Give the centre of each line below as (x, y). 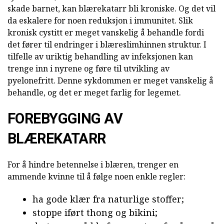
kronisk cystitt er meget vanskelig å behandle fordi (106, 32)
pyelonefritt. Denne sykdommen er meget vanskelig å (110, 80)
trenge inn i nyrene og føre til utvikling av (88, 68)
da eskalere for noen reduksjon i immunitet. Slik (100, 20)
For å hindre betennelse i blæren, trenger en (93, 164)
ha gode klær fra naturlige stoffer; (108, 199)
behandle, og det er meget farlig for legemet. (94, 92)
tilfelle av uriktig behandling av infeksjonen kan (100, 56)
